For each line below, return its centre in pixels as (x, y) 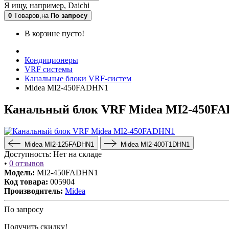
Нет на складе (77, 154)
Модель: (19, 172)
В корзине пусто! (54, 33)
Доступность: (28, 154)
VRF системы (49, 69)
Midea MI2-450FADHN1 (66, 88)
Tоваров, (28, 16)
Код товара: (26, 181)
